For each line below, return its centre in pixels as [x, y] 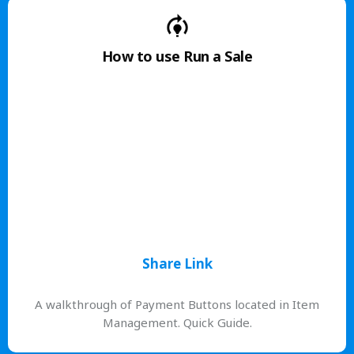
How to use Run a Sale [177, 56]
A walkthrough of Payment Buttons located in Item [177, 304]
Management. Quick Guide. [177, 322]
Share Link [177, 264]
